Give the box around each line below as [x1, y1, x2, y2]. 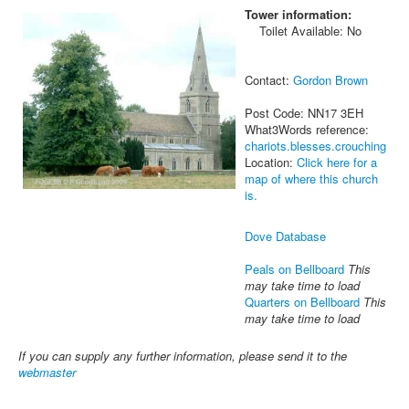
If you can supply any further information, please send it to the [18, 347, 347, 365]
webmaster [18, 363, 76, 382]
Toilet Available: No [245, 22, 362, 40]
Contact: [245, 71, 293, 89]
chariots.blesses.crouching [245, 137, 386, 155]
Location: [245, 153, 297, 172]
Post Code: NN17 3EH [245, 104, 363, 122]
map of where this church [245, 170, 378, 188]
